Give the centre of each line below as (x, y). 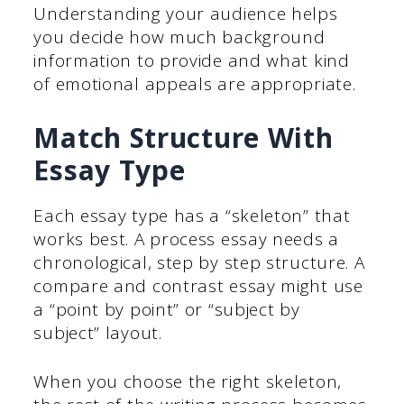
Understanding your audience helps (186, 14)
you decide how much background (179, 37)
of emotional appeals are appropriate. (195, 84)
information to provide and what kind (192, 61)
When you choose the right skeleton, (188, 382)
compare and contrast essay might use (198, 285)
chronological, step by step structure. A (199, 262)
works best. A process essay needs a (186, 239)
